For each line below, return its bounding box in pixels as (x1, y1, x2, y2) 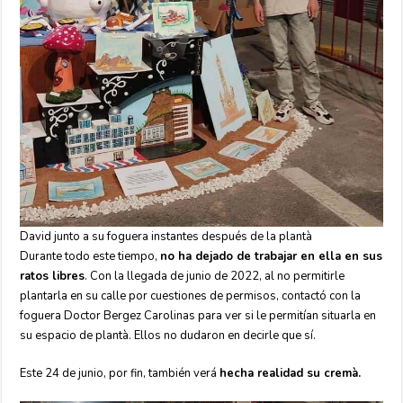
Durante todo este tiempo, (20, 248, 161, 265)
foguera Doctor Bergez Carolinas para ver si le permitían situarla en (20, 308, 377, 325)
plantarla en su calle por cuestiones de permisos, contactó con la (20, 288, 362, 305)
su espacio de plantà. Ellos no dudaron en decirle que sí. (20, 327, 317, 345)
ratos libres (20, 268, 85, 285)
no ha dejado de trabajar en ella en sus (160, 248, 383, 265)
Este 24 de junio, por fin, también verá (20, 365, 220, 382)
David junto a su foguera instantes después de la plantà (20, 228, 313, 246)
